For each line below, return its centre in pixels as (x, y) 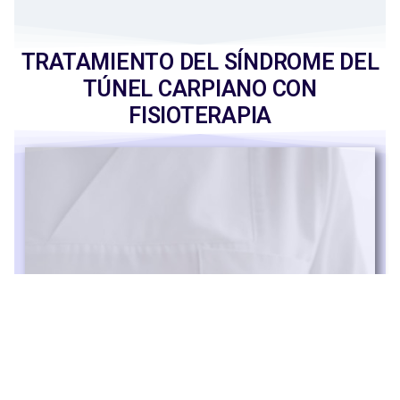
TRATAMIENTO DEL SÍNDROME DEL (200, 62)
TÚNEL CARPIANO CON (200, 89)
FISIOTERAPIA (200, 116)
